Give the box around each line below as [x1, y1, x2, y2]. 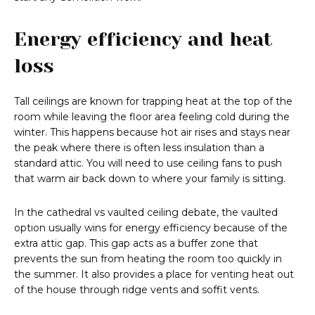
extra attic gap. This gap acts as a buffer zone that [14, 237, 258, 250]
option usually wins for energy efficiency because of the [14, 221, 288, 235]
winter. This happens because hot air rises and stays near [14, 126, 290, 139]
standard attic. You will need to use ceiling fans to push [14, 157, 282, 170]
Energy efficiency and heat [14, 28, 273, 51]
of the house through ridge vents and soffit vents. [14, 283, 259, 297]
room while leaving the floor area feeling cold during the [14, 110, 290, 124]
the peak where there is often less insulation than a [14, 141, 264, 155]
